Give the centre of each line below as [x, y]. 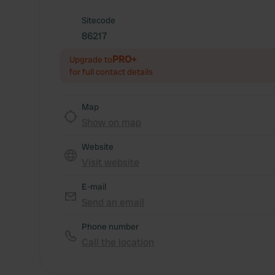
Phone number [110, 227]
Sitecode [99, 20]
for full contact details [111, 72]
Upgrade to [91, 60]
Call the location [118, 242]
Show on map [111, 122]
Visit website [110, 162]
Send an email [113, 202]
